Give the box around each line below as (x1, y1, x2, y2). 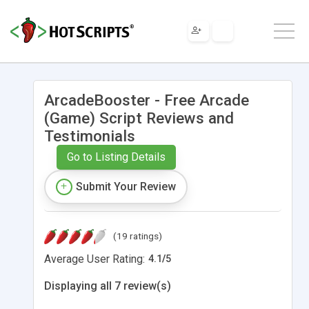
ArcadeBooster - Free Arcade (44, 90, 249, 109)
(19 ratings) (113, 230, 162, 241)
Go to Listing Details (66, 150, 166, 163)
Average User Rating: (44, 252, 145, 266)
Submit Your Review (76, 179, 176, 193)
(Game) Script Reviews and (44, 108, 234, 127)
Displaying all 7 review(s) (44, 279, 171, 292)
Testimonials (44, 126, 135, 145)
